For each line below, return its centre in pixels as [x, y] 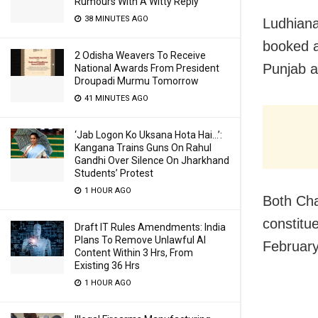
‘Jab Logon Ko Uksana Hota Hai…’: [148, 135]
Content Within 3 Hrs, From [134, 253]
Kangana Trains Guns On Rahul [143, 148]
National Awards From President [147, 68]
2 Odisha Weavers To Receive [140, 55]
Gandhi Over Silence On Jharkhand [152, 160]
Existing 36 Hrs [107, 265]
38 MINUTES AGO [115, 19]
